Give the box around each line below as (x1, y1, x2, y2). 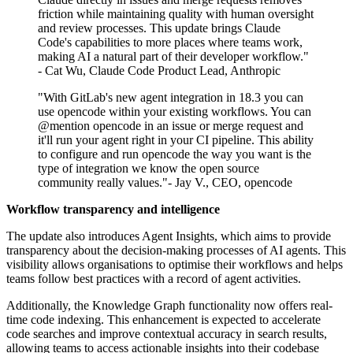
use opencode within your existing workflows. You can (38, 105, 311, 119)
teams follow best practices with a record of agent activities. (6, 272, 301, 286)
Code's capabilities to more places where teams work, (38, 35, 303, 50)
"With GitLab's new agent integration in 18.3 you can (38, 91, 303, 105)
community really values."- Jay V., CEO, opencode (38, 176, 292, 190)
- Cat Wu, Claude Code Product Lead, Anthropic (38, 64, 281, 78)
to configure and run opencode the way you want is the (38, 147, 311, 162)
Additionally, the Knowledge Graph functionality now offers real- (6, 299, 333, 313)
